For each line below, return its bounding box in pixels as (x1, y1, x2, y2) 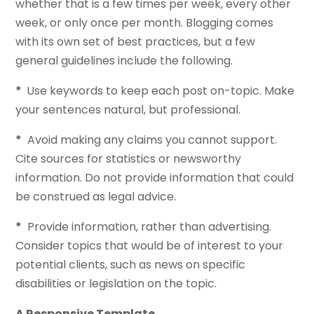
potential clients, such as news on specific (15, 257, 246, 273)
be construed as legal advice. (15, 189, 177, 205)
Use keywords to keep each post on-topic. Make (24, 83, 295, 100)
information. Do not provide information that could (15, 170, 294, 186)
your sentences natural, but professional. (15, 102, 241, 118)
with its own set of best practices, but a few (15, 34, 256, 50)
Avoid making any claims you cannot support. (22, 132, 278, 149)
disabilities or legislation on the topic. (15, 275, 217, 292)
